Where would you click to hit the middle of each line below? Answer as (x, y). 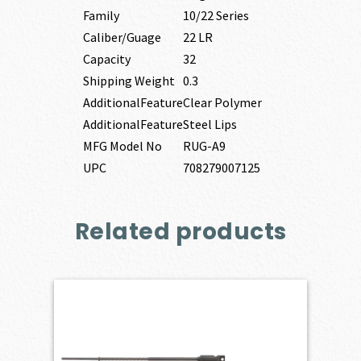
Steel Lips (210, 124)
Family (101, 15)
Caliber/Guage (122, 37)
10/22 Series (216, 15)
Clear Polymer (222, 102)
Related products (180, 232)
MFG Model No (122, 145)
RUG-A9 (204, 145)
